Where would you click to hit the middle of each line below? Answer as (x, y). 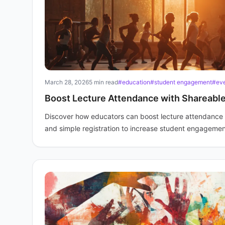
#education (134, 82)
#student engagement (181, 82)
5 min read (103, 82)
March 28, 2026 (67, 82)
